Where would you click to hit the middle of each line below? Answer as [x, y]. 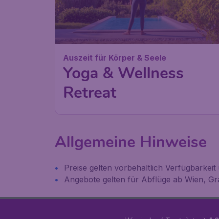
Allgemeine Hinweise [131, 142]
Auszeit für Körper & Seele [115, 58]
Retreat [90, 93]
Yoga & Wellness [123, 73]
